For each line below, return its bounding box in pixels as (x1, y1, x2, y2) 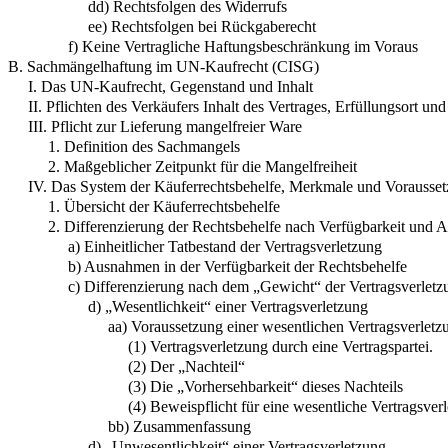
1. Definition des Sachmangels (48, 137, 240, 155)
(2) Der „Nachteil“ (128, 357, 245, 375)
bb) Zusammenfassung (108, 417, 251, 435)
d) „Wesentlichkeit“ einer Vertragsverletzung (88, 297, 368, 315)
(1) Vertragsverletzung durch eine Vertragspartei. (128, 337, 433, 355)
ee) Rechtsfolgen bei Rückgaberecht (88, 17, 316, 35)
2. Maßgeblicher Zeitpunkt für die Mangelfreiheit (48, 157, 357, 175)
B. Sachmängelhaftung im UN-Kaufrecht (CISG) (8, 57, 319, 75)
